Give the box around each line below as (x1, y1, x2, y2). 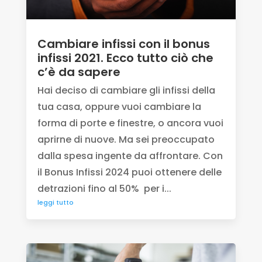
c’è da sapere (37, 64, 120, 81)
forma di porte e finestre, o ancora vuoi (37, 116, 223, 130)
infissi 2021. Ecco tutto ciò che (37, 50, 213, 67)
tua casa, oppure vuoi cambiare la (37, 100, 201, 114)
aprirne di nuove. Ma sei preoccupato (37, 133, 215, 147)
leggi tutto (37, 198, 74, 208)
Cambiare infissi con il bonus (37, 36, 210, 53)
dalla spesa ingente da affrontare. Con (37, 149, 223, 163)
